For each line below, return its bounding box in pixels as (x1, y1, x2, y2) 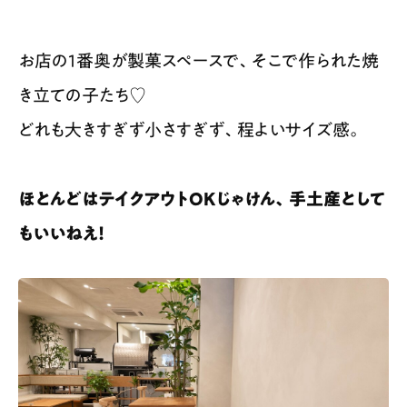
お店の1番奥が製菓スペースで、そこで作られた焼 (18, 51, 379, 69)
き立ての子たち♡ (18, 85, 146, 104)
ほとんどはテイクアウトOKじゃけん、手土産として (18, 189, 385, 207)
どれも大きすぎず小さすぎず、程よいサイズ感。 (18, 120, 362, 138)
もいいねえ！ (18, 223, 104, 242)
